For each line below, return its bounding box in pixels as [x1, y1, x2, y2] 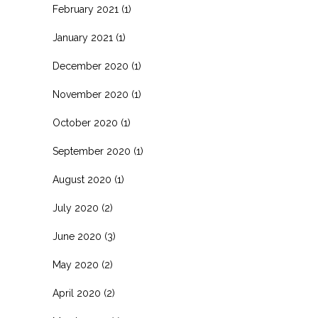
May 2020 [53, 259, 99, 271]
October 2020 [53, 117, 118, 129]
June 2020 [53, 231, 102, 243]
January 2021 [53, 32, 113, 44]
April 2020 [53, 287, 101, 300]
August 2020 [53, 174, 111, 186]
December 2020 [53, 60, 128, 72]
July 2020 [53, 202, 99, 214]
